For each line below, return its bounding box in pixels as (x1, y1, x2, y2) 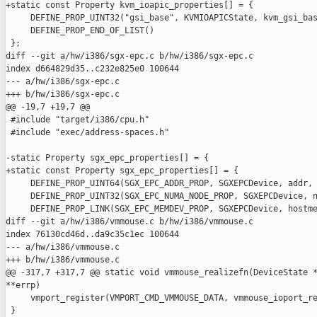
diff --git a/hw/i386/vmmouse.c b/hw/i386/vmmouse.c (6, 217, 253, 227)
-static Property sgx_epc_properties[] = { (6, 153, 209, 163)
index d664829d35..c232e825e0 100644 (6, 64, 179, 74)
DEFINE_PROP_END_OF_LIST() (6, 25, 154, 36)
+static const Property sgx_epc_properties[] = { (6, 166, 238, 176)
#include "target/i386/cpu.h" (6, 115, 149, 125)
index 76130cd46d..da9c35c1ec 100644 (6, 229, 179, 240)
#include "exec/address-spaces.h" (6, 127, 169, 138)
